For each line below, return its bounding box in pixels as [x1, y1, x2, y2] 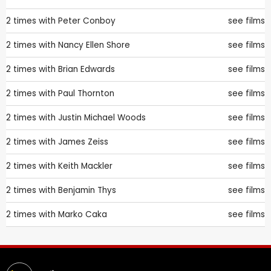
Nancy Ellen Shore [58, 39, 130, 51]
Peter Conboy [58, 15, 116, 27]
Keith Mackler [58, 160, 113, 172]
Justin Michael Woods [58, 111, 146, 123]
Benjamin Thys [58, 184, 116, 196]
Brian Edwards [58, 63, 115, 75]
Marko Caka [58, 208, 107, 220]
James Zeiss [58, 135, 108, 148]
